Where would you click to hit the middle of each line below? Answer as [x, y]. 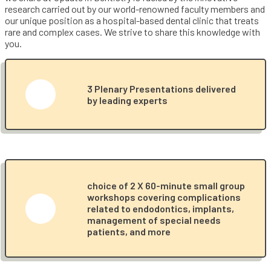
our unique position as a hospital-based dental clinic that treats [132, 20]
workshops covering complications [164, 197]
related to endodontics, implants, [161, 208]
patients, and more [129, 231]
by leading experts [127, 100]
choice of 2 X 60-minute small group [166, 185]
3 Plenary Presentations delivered [162, 89]
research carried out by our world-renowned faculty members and [135, 9]
